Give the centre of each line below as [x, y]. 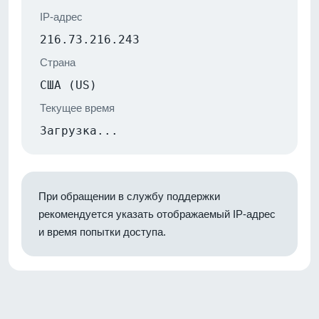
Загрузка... [79, 130]
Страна [58, 62]
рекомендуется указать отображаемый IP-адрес [157, 214]
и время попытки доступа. [102, 231]
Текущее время [77, 108]
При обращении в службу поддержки [129, 196]
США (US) [68, 85]
